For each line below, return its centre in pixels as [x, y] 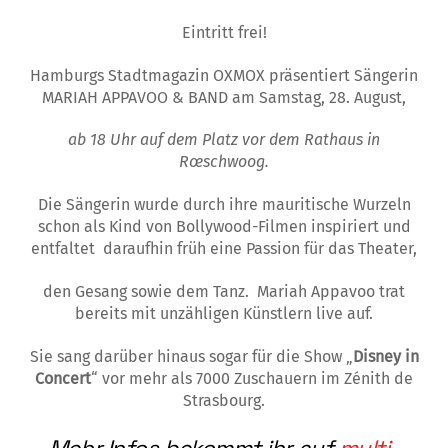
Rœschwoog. [224, 162]
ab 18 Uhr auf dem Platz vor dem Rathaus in [224, 140]
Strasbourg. [224, 400]
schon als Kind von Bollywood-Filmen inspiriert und [224, 227]
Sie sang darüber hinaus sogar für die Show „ [191, 356]
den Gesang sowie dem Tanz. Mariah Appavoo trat [224, 291]
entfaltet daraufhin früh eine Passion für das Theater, [224, 249]
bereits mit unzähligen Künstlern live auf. [224, 313]
